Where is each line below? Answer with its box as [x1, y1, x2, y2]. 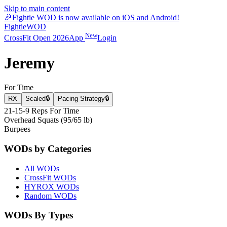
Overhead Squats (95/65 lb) [4, 116, 92, 125]
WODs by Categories [4, 143, 91, 154]
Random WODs [24, 191, 77, 200]
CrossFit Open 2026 [4, 33, 69, 43]
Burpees [4, 125, 30, 134]
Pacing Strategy [58, 95, 105, 103]
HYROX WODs [24, 182, 79, 191]
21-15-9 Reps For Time [4, 106, 79, 116]
